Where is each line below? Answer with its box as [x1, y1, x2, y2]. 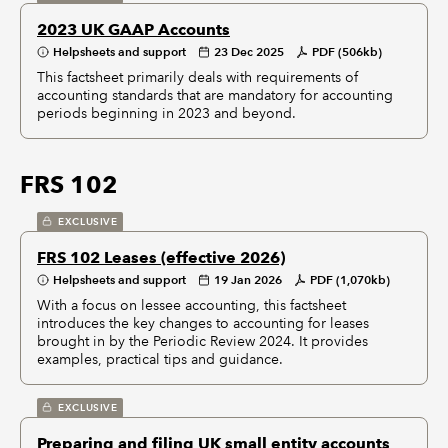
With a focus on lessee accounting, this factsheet [37, 296, 346, 314]
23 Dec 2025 [214, 44, 284, 59]
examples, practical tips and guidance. [37, 350, 283, 368]
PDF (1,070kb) [310, 272, 390, 287]
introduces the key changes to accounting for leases [37, 314, 369, 332]
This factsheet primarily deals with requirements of [37, 68, 358, 86]
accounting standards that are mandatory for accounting [37, 86, 393, 104]
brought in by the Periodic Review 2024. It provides [37, 332, 368, 350]
